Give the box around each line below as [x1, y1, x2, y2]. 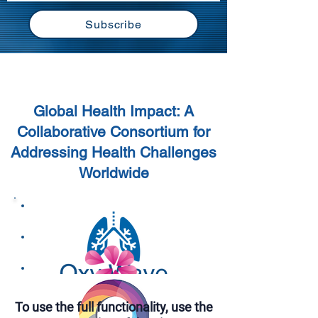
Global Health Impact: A [33, 102, 194, 120]
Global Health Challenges [11, 62, 216, 84]
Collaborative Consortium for [17, 123, 210, 141]
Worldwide [78, 164, 149, 182]
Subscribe [85, 17, 142, 31]
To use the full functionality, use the [14, 300, 213, 314]
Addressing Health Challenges [11, 143, 216, 161]
